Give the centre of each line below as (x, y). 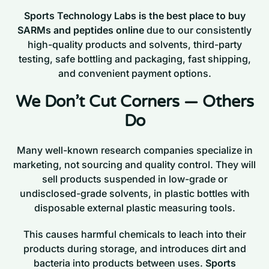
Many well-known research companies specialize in (134, 150)
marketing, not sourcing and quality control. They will (134, 165)
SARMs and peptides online (81, 30)
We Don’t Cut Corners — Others (134, 102)
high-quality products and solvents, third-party (134, 45)
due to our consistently (198, 30)
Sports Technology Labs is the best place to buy (134, 16)
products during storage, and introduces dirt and (134, 249)
